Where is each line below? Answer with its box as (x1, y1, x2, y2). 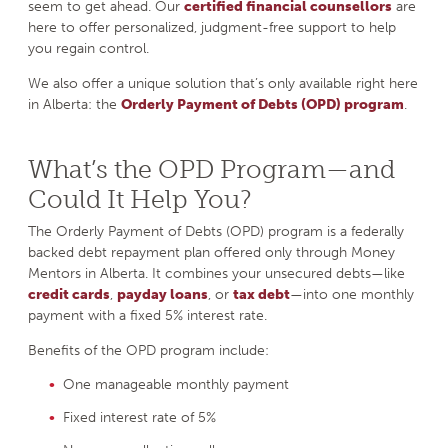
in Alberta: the (28, 96, 121, 114)
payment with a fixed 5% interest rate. (28, 306, 267, 324)
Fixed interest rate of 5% (63, 408, 216, 426)
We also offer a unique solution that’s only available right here (28, 75, 418, 93)
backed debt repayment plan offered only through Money (28, 243, 395, 261)
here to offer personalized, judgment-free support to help (28, 19, 396, 37)
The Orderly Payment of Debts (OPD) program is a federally (28, 222, 404, 240)
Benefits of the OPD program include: (28, 341, 269, 359)
